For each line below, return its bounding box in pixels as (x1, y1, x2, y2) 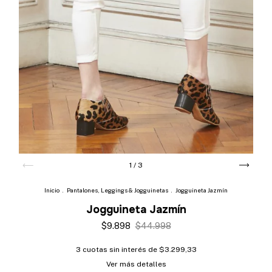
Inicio (44, 186, 59, 194)
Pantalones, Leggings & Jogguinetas (67, 186, 168, 194)
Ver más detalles (106, 260, 166, 269)
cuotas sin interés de (82, 245, 159, 254)
